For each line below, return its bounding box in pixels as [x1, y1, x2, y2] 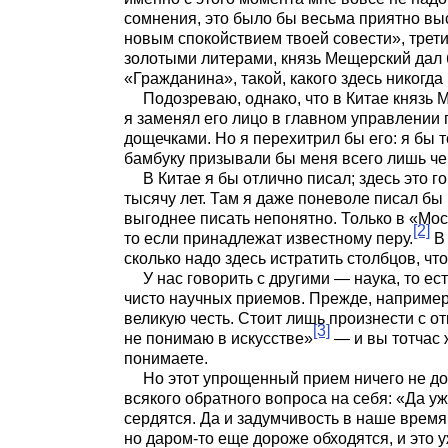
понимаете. [124, 350, 208, 368]
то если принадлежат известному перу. [124, 230, 413, 248]
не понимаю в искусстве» [124, 330, 313, 348]
